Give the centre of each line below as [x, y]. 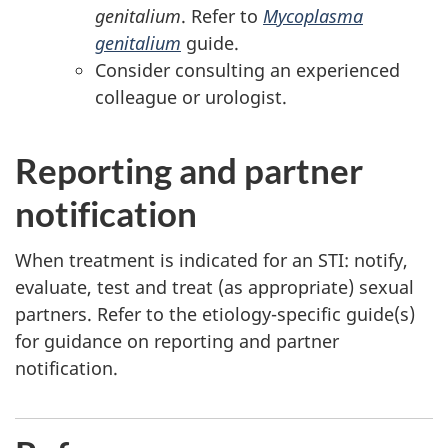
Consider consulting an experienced [247, 70]
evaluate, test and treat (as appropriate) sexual [214, 286]
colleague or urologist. [191, 97]
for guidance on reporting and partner [177, 340]
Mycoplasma [313, 16]
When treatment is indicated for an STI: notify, [211, 259]
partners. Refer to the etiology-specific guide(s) [215, 313]
